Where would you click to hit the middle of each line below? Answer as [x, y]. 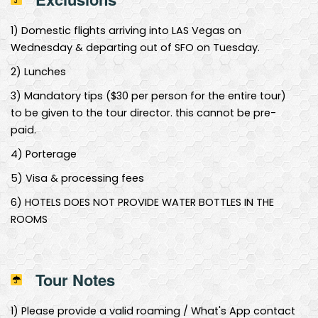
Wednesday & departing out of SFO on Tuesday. [135, 47]
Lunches [44, 71]
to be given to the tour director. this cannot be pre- [143, 113]
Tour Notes [75, 279]
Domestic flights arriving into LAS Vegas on [130, 30]
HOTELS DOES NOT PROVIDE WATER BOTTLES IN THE [148, 202]
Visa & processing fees [83, 178]
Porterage [50, 154]
